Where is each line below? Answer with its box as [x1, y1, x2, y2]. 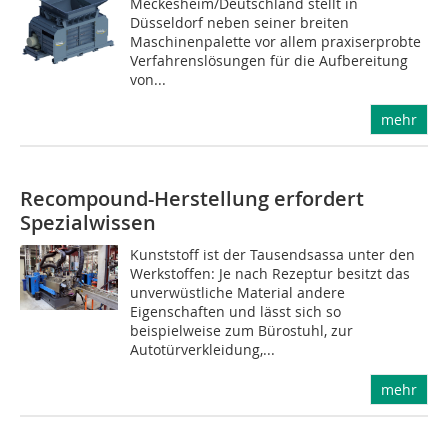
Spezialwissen [20, 209, 156, 236]
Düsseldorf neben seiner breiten [130, 13, 350, 32]
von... [130, 70, 167, 89]
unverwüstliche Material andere [130, 283, 346, 302]
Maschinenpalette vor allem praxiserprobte [130, 32, 422, 51]
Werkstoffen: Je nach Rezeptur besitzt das [130, 264, 411, 283]
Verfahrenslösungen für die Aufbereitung [130, 51, 409, 70]
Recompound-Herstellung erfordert [20, 185, 364, 212]
